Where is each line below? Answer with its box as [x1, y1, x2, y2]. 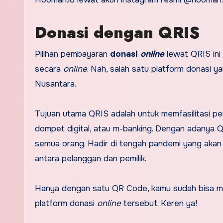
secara [35, 64, 63, 75]
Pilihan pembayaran [35, 49, 108, 60]
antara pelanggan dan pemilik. [35, 153, 149, 164]
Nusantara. [35, 79, 79, 90]
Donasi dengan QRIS [35, 21, 205, 44]
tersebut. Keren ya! [121, 198, 197, 209]
